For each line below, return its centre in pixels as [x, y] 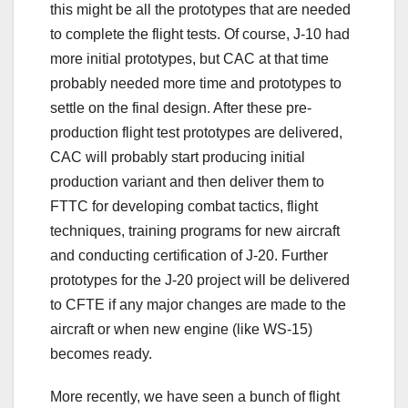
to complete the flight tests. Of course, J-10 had [200, 34]
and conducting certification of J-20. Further [189, 255]
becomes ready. [101, 353]
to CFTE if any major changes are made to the [198, 304]
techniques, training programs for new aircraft [195, 230]
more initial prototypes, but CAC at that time [189, 58]
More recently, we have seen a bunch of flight [195, 396]
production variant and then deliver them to [187, 181]
